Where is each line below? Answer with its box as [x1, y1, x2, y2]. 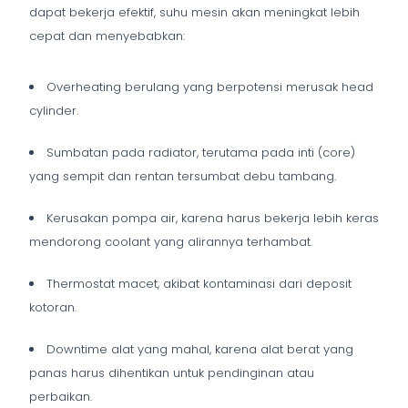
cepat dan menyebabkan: [29, 26, 185, 45]
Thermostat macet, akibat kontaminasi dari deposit [46, 274, 352, 292]
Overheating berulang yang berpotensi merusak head [46, 77, 373, 96]
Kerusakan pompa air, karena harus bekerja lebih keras [46, 209, 379, 227]
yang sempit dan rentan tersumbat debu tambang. [29, 167, 336, 185]
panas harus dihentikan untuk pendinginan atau [29, 363, 314, 382]
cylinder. [29, 101, 78, 119]
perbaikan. [29, 387, 92, 405]
